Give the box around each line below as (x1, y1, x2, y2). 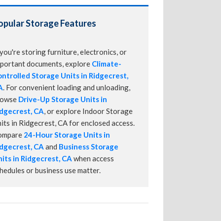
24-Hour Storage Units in (24, 130, 110, 140)
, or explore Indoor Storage (44, 107, 133, 116)
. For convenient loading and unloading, (3, 83, 130, 92)
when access (72, 154, 114, 163)
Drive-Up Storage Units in (18, 95, 107, 104)
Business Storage (59, 142, 118, 151)
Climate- (92, 59, 121, 69)
